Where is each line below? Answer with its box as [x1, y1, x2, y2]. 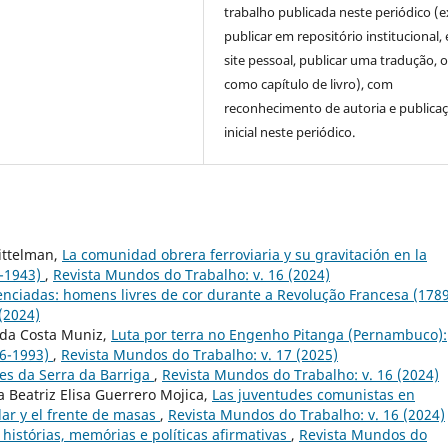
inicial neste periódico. [224, 122, 356, 141]
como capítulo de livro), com [224, 74, 394, 93]
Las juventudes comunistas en [212, 384, 415, 404]
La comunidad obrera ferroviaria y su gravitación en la [62, 244, 427, 264]
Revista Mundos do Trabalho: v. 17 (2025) [61, 344, 338, 364]
